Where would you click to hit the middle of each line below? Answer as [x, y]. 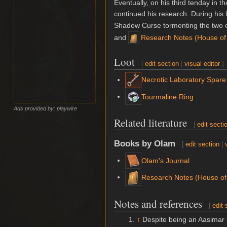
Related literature [150, 123]
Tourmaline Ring [168, 97]
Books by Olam [145, 143]
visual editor [202, 63]
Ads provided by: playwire [46, 108]
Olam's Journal [166, 160]
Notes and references [158, 203]
